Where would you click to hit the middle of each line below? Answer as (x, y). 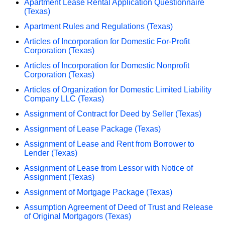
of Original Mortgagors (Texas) (78, 216)
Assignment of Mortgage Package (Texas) (98, 192)
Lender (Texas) (51, 153)
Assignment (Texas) (59, 177)
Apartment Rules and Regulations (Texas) (98, 26)
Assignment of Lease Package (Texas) (92, 129)
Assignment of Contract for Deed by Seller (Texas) (113, 114)
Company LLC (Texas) (64, 98)
